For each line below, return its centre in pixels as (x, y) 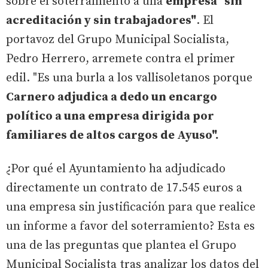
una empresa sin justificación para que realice (131, 207)
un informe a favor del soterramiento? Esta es (130, 226)
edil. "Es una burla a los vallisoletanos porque (129, 78)
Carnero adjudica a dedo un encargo (112, 97)
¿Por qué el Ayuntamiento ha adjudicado (116, 169)
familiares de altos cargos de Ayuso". (112, 135)
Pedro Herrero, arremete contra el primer (121, 59)
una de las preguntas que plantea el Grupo (121, 245)
